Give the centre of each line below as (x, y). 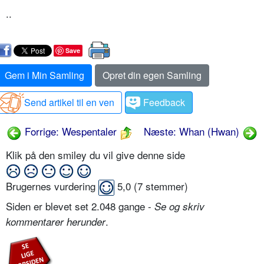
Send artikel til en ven (69, 103)
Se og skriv (179, 207)
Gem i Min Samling (44, 75)
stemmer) (165, 186)
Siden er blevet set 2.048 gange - (80, 206)
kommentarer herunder (56, 222)
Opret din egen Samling (152, 75)
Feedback (164, 103)
